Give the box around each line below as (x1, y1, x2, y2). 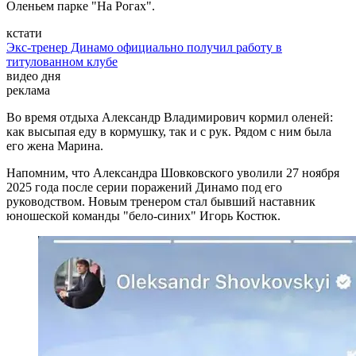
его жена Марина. (6, 139, 103, 153)
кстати (6, 26, 42, 41)
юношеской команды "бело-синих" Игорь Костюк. (6, 209, 281, 223)
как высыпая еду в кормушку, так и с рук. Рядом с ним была (6, 125, 331, 139)
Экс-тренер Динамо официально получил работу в (6, 41, 282, 55)
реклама (6, 83, 50, 98)
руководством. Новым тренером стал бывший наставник (6, 195, 315, 209)
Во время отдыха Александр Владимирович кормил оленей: (6, 110, 333, 125)
